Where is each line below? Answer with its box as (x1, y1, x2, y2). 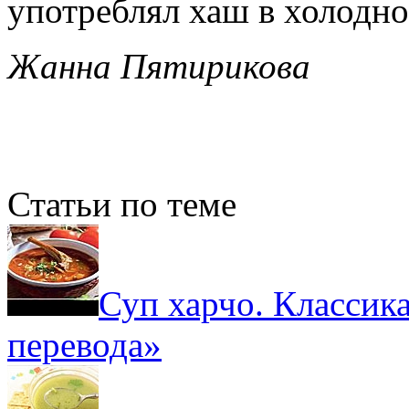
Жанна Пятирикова (7, 46, 310, 86)
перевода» (7, 324, 162, 364)
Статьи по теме (7, 184, 236, 224)
